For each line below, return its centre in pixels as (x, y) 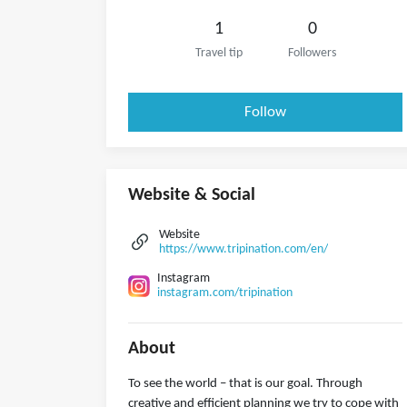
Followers (312, 53)
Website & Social (192, 195)
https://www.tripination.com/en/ (243, 249)
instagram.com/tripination (225, 293)
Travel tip (218, 53)
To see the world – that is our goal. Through (245, 384)
